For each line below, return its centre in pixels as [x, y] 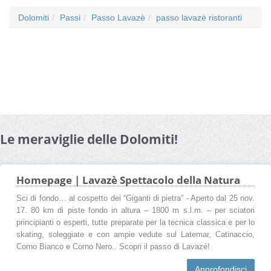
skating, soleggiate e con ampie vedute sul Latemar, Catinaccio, [135, 234]
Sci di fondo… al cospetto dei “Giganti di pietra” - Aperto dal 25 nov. [135, 198]
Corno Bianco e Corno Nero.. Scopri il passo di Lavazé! [113, 247]
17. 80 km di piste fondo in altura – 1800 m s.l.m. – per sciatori [135, 210]
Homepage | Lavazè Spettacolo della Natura [128, 180]
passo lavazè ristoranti [199, 17]
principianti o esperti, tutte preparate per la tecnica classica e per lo [135, 222]
